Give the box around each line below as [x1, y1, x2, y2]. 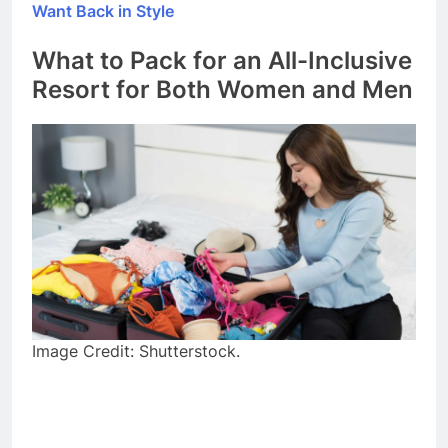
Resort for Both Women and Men [32, 75, 413, 105]
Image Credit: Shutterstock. [32, 340, 240, 361]
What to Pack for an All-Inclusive [32, 46, 412, 76]
